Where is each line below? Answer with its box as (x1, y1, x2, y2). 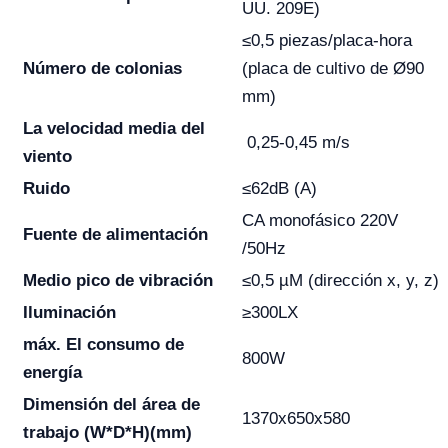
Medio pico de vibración (23, 271, 218, 290)
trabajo (23, 423, 79, 442)
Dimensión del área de (23, 395, 200, 414)
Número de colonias (23, 59, 187, 78)
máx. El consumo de (23, 335, 184, 354)
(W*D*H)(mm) (79, 423, 197, 442)
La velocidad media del (23, 119, 205, 138)
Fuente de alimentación (23, 225, 213, 244)
